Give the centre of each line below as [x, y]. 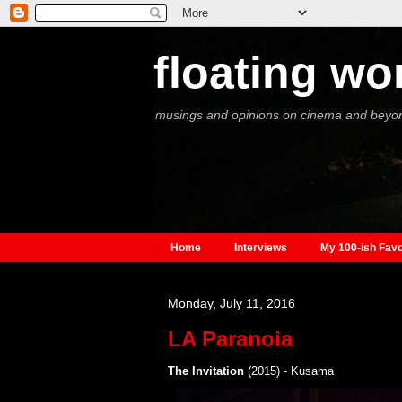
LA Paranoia [230, 339]
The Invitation [205, 371]
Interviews [260, 248]
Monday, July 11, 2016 [231, 304]
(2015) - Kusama [288, 371]
